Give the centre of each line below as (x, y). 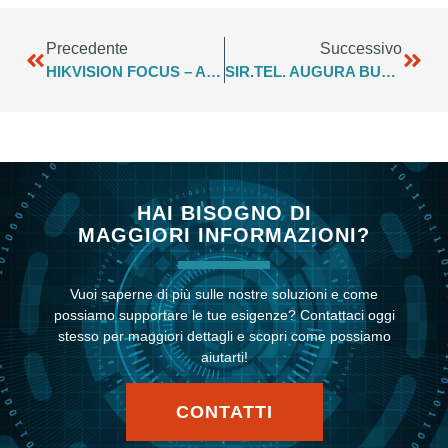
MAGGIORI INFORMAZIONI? (224, 235)
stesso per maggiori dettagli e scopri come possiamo (224, 336)
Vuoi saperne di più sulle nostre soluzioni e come (224, 294)
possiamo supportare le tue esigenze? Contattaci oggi (224, 315)
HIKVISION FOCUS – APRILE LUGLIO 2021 (213, 72)
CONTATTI (224, 412)
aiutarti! (224, 357)
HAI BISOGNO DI (224, 213)
